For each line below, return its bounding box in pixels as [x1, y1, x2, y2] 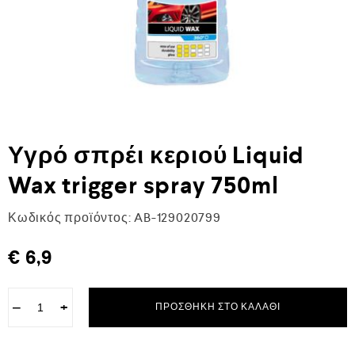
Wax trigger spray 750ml [8, 170, 279, 201]
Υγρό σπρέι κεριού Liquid [8, 139, 305, 171]
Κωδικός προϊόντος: [8, 209, 132, 226]
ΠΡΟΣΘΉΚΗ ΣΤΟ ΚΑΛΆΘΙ [155, 301, 281, 313]
